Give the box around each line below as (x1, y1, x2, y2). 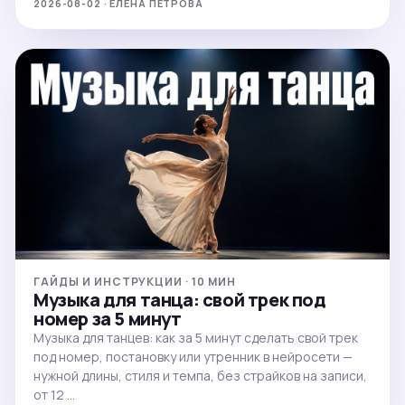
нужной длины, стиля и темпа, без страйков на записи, (33, 366, 367, 384)
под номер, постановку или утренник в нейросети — (33, 347, 353, 365)
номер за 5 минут (33, 306, 182, 331)
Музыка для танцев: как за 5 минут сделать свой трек (33, 328, 358, 346)
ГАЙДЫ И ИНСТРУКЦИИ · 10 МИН (33, 273, 236, 289)
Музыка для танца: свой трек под (33, 287, 325, 312)
